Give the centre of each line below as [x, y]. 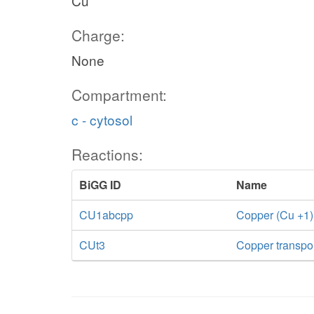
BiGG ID [100, 185]
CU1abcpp [106, 215]
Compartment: [119, 95]
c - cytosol [102, 120]
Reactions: [107, 154]
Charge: [98, 35]
